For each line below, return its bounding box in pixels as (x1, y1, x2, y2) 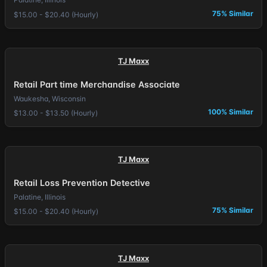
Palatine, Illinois (13, 192, 66, 201)
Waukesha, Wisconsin (13, 94, 86, 103)
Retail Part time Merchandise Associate (13, 79, 180, 89)
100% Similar (208, 107, 254, 117)
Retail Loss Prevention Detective (13, 178, 150, 188)
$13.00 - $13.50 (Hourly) (13, 108, 98, 118)
